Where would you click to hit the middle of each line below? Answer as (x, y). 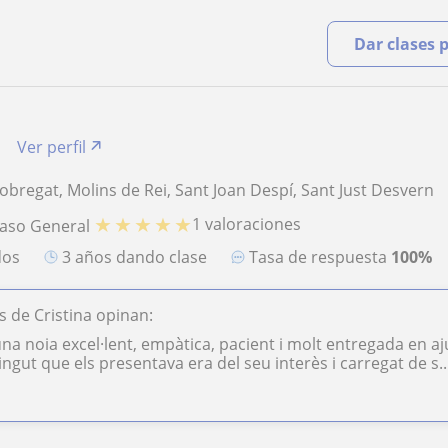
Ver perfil (52, 147)
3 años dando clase (139, 257)
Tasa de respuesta (325, 257)
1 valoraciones (247, 224)
